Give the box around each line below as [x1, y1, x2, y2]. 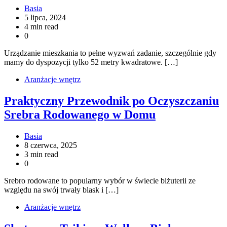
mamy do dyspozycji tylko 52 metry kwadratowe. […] [4, 58, 178, 67]
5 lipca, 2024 [24, 13, 66, 22]
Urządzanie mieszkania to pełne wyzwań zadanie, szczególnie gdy [4, 49, 216, 58]
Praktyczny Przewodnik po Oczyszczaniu [4, 94, 219, 107]
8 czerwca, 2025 [24, 140, 77, 149]
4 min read [24, 22, 58, 31]
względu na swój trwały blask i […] [4, 185, 119, 194]
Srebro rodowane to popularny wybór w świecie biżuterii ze [4, 176, 196, 185]
